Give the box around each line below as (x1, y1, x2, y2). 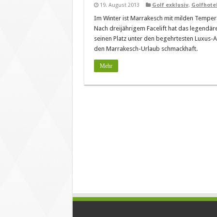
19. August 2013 (99, 2, 139, 8)
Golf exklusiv (152, 2, 188, 8)
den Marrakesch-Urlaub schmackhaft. (93, 45, 198, 52)
